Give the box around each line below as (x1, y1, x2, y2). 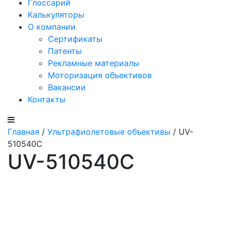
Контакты (28, 94, 66, 104)
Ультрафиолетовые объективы (47, 127, 171, 137)
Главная (8, 127, 39, 137)
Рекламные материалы (48, 58, 139, 68)
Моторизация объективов (48, 70, 152, 80)
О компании (28, 22, 76, 32)
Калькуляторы (28, 10, 84, 20)
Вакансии (48, 82, 86, 92)
